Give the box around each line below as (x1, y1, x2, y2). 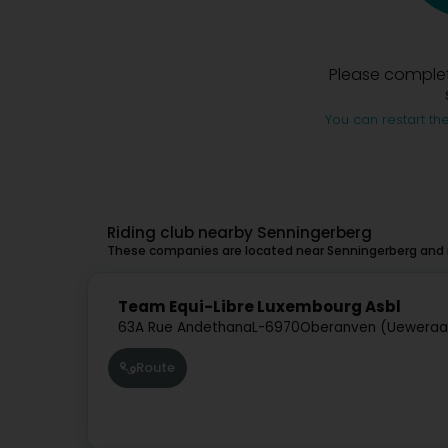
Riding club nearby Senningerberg (107, 222, 372, 244)
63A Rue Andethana (118, 317, 252, 337)
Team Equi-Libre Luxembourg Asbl (118, 296, 401, 318)
